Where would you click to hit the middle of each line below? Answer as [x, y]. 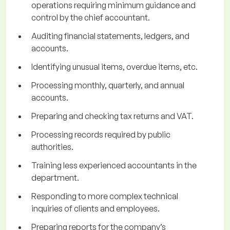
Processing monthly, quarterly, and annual [108, 85]
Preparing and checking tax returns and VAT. [112, 116]
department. [55, 178]
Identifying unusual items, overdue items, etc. [114, 67]
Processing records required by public [101, 135]
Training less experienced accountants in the [114, 166]
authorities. [52, 147]
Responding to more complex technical [105, 196]
